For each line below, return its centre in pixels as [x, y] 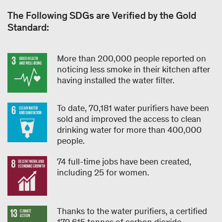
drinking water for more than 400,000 [129, 130]
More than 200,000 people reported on [132, 58]
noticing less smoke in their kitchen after [134, 69]
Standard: [28, 27]
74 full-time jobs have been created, [124, 161]
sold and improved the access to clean [129, 119]
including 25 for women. [104, 172]
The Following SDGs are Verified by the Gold [102, 15]
